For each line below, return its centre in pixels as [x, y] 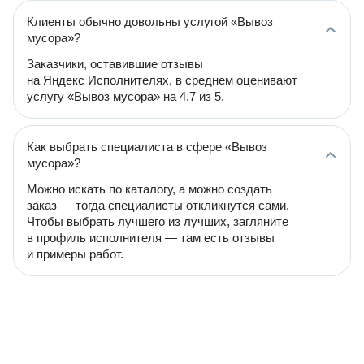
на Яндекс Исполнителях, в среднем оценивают [162, 80]
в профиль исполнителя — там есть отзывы [151, 238]
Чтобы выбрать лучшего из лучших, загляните [158, 221]
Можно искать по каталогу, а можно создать [149, 189]
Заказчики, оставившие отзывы [115, 64]
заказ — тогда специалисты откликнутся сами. [158, 205]
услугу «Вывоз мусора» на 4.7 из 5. [126, 96]
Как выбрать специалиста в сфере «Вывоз [147, 147]
